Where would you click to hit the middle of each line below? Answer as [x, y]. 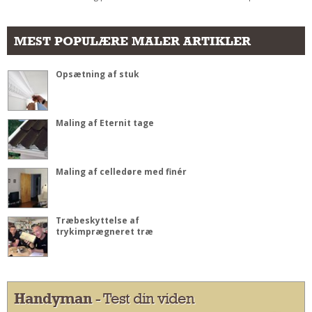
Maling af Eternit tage [105, 123]
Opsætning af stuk [97, 75]
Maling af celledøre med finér [121, 172]
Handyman [53, 298]
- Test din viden [143, 298]
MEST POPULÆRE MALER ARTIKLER [132, 41]
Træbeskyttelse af [97, 221]
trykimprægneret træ [104, 232]
